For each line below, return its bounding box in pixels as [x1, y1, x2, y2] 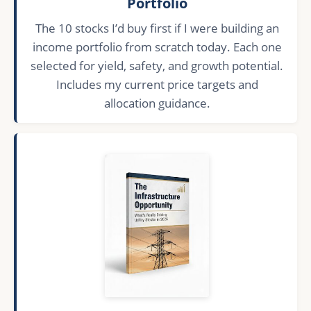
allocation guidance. [103, 95, 210, 112]
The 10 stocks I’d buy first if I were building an [35, 20, 279, 37]
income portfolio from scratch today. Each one [32, 39, 282, 56]
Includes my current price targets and [56, 76, 258, 93]
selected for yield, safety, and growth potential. [31, 58, 283, 74]
